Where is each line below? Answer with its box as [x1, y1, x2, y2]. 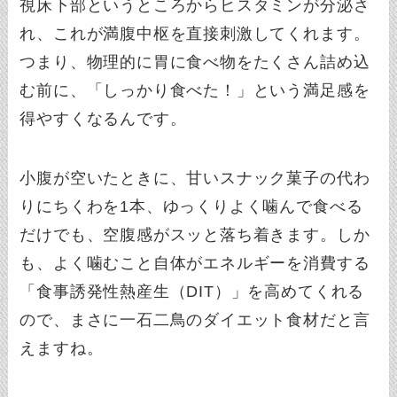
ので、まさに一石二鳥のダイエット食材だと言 [19, 311, 370, 330]
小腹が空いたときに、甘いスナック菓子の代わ [19, 169, 370, 188]
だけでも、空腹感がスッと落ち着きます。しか [19, 226, 370, 245]
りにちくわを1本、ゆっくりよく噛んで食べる [19, 198, 363, 216]
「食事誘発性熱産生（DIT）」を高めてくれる [19, 283, 365, 301]
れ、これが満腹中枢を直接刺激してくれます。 [19, 24, 370, 43]
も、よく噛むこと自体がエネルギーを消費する [19, 254, 370, 273]
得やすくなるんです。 [19, 109, 187, 128]
